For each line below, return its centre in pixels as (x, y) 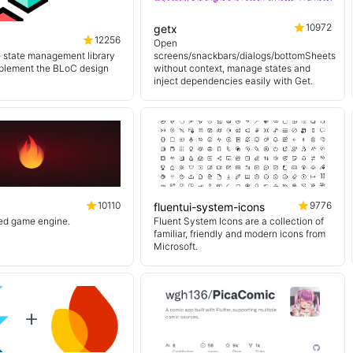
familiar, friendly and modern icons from (240, 234)
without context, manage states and (232, 68)
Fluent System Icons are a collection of (239, 221)
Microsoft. (176, 246)
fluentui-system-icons (209, 207)
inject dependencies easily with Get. (233, 81)
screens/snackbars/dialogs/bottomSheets (245, 56)
